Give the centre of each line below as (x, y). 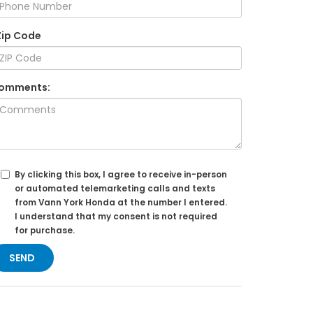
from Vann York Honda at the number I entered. (121, 203)
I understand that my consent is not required (116, 217)
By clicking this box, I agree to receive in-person (121, 175)
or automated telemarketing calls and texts (115, 189)
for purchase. (45, 231)
